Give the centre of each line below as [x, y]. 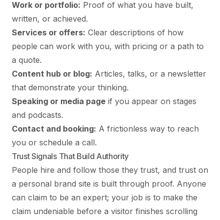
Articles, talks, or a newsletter [149, 73]
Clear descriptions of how [135, 32]
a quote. [27, 60]
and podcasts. [38, 115]
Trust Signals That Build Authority [70, 156]
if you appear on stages [151, 101]
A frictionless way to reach [148, 128]
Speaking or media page [59, 101]
